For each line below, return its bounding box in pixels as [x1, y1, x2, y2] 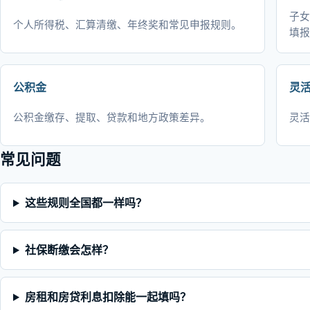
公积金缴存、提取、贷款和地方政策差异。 [13, 109, 210, 124]
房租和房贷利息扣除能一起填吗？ [24, 289, 191, 304]
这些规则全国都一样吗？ [24, 195, 147, 210]
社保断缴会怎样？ [24, 242, 113, 257]
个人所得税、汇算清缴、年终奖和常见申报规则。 [13, 17, 241, 31]
